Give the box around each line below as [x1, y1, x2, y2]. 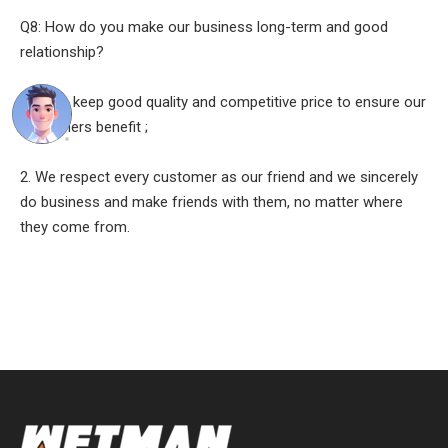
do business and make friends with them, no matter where [20, 193, 403, 212]
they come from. [20, 218, 130, 237]
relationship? [20, 43, 104, 62]
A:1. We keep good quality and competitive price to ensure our [20, 93, 426, 112]
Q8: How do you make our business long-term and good [20, 18, 388, 37]
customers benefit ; [20, 118, 148, 137]
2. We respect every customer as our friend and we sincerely [20, 168, 418, 187]
